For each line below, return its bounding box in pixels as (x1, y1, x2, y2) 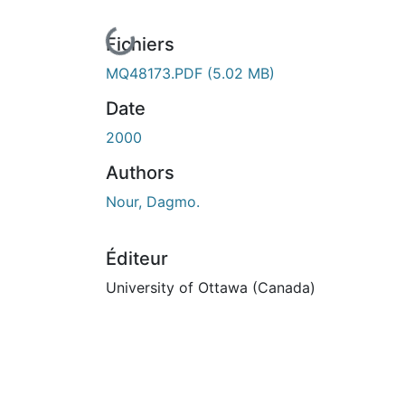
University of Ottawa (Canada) (106, 278, 316, 297)
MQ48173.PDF (106, 63, 207, 82)
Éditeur (106, 247, 168, 269)
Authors (106, 161, 174, 184)
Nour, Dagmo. (106, 192, 200, 211)
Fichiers (106, 33, 174, 55)
